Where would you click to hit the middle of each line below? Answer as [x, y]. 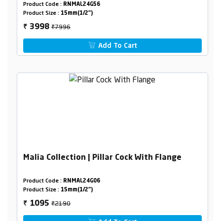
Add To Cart [117, 46]
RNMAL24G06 [81, 181]
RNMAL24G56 [81, 5]
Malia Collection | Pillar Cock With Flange [102, 158]
